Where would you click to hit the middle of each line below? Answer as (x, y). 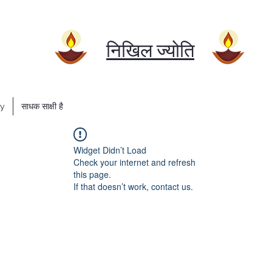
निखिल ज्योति (150, 51)
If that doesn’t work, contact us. (133, 186)
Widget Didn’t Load (110, 150)
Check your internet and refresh (134, 162)
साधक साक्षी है (42, 106)
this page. (92, 174)
